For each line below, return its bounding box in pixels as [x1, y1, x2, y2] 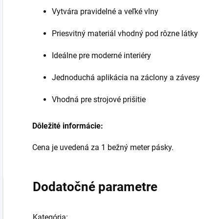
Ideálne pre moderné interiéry [52, 51, 151, 61]
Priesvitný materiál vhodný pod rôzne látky [52, 29, 198, 39]
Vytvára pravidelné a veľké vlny [52, 7, 158, 17]
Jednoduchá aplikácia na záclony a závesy [52, 73, 200, 83]
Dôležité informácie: [32, 121, 103, 131]
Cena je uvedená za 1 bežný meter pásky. [32, 143, 175, 153]
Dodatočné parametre [33, 179, 157, 195]
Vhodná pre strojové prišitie [52, 95, 146, 105]
